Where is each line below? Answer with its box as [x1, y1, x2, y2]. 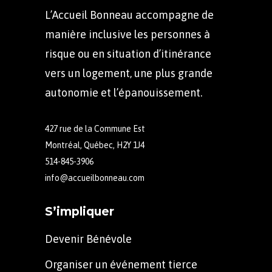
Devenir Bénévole [45, 232, 132, 245]
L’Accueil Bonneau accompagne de [45, 8, 214, 21]
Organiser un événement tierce [45, 257, 197, 271]
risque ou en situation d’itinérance [45, 47, 211, 60]
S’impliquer [45, 204, 114, 219]
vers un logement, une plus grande [45, 66, 212, 80]
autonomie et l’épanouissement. [45, 86, 202, 99]
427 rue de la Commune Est [45, 123, 145, 134]
